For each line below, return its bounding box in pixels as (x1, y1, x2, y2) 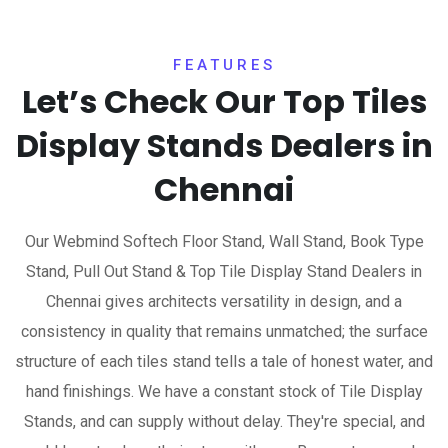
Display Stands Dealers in (15, 123, 433, 168)
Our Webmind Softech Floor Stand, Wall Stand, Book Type (24, 232, 424, 251)
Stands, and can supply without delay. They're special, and (23, 412, 425, 431)
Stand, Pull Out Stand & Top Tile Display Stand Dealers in (26, 262, 422, 281)
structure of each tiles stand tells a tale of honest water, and (15, 352, 433, 371)
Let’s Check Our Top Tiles (21, 79, 427, 124)
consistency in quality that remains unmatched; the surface (20, 322, 428, 341)
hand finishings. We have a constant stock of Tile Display (25, 382, 423, 401)
